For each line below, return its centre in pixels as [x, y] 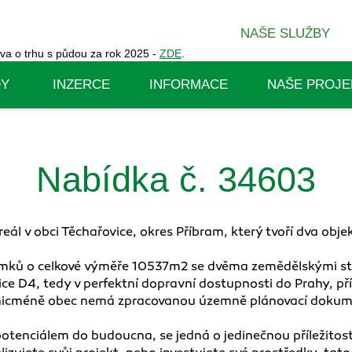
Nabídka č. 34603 [176, 180]
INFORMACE [188, 84]
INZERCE [81, 84]
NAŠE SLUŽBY [285, 33]
